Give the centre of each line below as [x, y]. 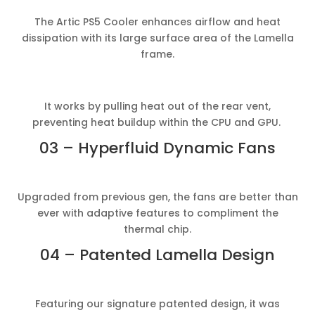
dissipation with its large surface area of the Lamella [157, 38]
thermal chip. [157, 229]
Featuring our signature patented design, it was [157, 303]
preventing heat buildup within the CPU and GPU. [157, 122]
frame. [157, 54]
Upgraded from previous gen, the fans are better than [157, 197]
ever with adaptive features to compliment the [157, 213]
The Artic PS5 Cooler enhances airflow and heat [157, 21]
